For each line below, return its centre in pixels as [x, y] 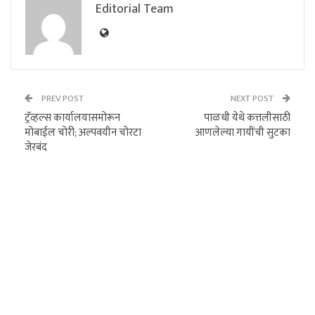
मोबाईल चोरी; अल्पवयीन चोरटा [83, 133]
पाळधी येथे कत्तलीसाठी [247, 118]
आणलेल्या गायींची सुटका [243, 133]
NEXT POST [253, 99]
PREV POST [62, 99]
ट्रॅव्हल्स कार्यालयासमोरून [72, 118]
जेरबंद [36, 148]
